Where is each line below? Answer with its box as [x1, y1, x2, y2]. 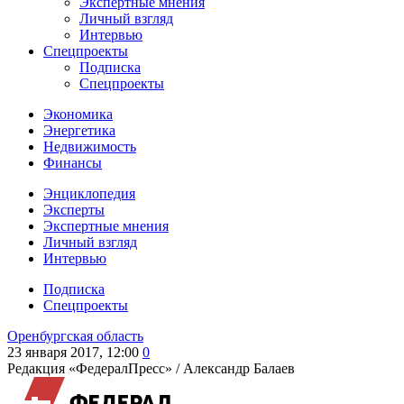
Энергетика [43, 123, 115, 138]
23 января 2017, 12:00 [7, 344, 139, 360]
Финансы [43, 155, 102, 170]
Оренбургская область [7, 328, 143, 344]
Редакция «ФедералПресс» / [7, 361, 183, 376]
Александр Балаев [183, 361, 295, 376]
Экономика [43, 106, 113, 122]
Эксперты [43, 202, 105, 217]
